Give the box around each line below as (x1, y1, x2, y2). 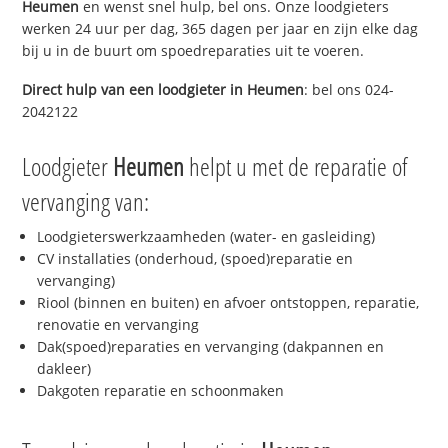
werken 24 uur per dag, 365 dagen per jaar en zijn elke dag (22, 18, 419, 38)
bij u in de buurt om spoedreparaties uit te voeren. (22, 40, 365, 60)
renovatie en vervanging (37, 315, 200, 335)
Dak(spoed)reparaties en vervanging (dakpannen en (37, 337, 385, 357)
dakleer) (37, 359, 92, 379)
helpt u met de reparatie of (184, 149, 409, 184)
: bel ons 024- (304, 79, 395, 99)
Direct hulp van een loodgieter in (22, 79, 248, 99)
